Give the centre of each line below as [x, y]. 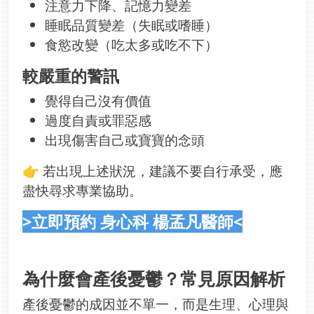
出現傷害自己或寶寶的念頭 [125, 140]
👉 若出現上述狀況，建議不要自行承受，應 [152, 171]
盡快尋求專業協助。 [82, 191]
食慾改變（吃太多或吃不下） [131, 45]
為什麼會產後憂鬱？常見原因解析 [154, 279]
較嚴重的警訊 [71, 76]
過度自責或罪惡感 [98, 121]
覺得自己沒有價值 [98, 101]
